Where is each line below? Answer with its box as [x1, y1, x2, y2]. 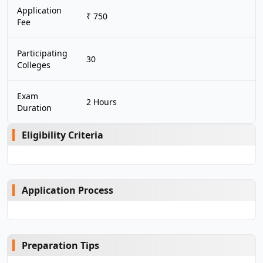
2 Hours [86, 96, 117, 107]
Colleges [17, 59, 50, 70]
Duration [17, 102, 52, 113]
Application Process [22, 184, 113, 197]
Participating [17, 48, 68, 59]
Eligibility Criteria [22, 129, 103, 141]
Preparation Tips [22, 239, 99, 252]
